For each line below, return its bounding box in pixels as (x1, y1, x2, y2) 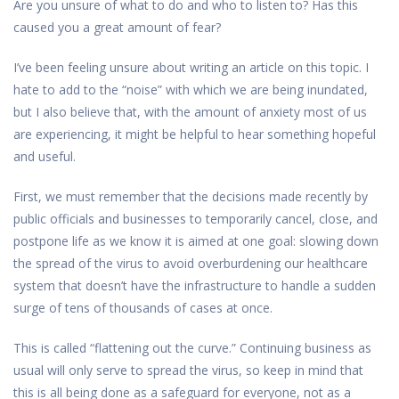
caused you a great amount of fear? (13, 18, 221, 36)
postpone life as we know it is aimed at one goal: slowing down (13, 232, 379, 249)
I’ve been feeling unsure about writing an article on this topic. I (13, 58, 369, 76)
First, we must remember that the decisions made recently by (13, 187, 368, 205)
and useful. (13, 147, 76, 165)
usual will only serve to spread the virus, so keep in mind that (13, 361, 363, 379)
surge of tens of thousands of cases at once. (13, 298, 273, 316)
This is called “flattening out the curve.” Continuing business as (13, 338, 371, 356)
